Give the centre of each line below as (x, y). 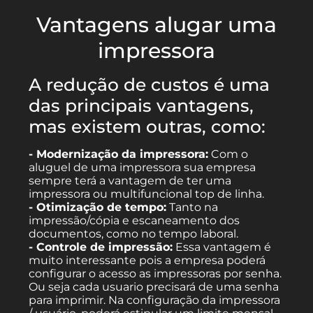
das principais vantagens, (141, 105)
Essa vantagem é (222, 247)
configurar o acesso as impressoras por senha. (155, 273)
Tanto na (192, 207)
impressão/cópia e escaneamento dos (134, 220)
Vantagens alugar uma (156, 24)
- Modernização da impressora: (119, 154)
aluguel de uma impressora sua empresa (143, 167)
